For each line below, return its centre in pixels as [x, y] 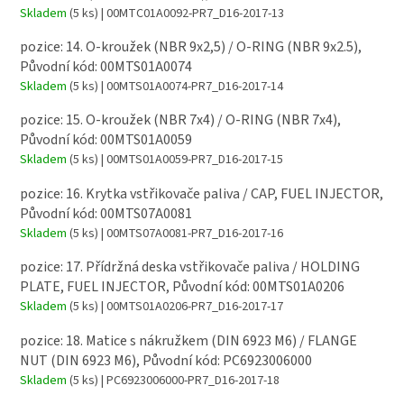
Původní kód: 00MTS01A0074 [106, 67]
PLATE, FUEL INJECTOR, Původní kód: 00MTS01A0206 [182, 287]
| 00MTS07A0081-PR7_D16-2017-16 [191, 233]
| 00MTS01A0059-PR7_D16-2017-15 [191, 160]
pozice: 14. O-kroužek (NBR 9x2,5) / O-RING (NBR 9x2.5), [191, 47]
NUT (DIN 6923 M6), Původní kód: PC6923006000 [166, 360]
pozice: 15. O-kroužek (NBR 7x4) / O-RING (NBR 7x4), [180, 120]
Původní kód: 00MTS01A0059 [106, 140]
